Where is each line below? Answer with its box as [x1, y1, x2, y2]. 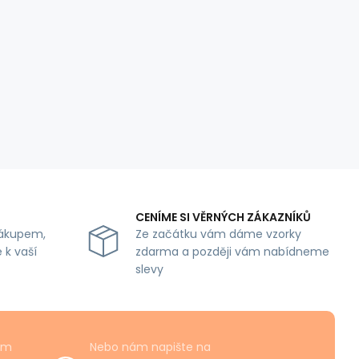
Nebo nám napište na [90, 339, 211, 356]
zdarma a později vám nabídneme [135, 244, 329, 260]
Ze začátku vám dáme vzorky [135, 226, 301, 243]
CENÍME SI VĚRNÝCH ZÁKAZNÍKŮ [135, 209, 311, 226]
